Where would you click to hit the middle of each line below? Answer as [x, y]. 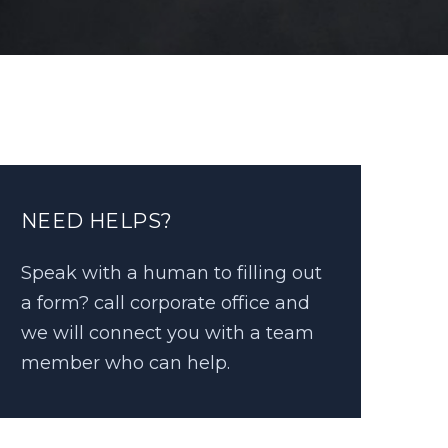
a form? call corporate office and [165, 303]
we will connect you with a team [167, 333]
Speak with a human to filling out [171, 273]
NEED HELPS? [97, 221]
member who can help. [125, 363]
